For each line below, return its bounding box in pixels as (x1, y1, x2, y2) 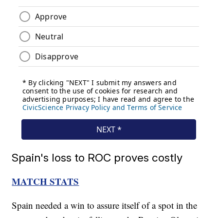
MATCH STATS (12, 175, 79, 188)
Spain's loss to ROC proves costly (12, 151, 183, 164)
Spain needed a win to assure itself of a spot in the (12, 199, 198, 212)
